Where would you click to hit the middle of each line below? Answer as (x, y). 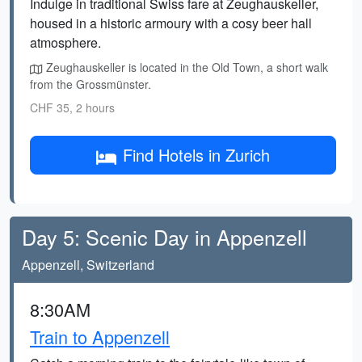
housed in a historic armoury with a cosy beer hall (171, 23)
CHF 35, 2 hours (72, 107)
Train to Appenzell (100, 337)
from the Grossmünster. (90, 84)
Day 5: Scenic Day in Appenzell (164, 237)
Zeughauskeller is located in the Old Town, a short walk (185, 67)
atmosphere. (65, 42)
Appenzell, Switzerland (88, 265)
